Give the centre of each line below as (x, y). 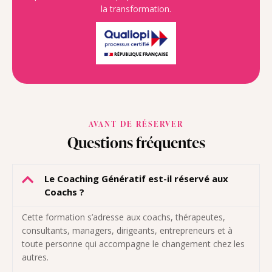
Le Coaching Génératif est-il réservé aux (136, 179)
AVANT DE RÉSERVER (136, 124)
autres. (35, 257)
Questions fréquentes (136, 143)
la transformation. (136, 9)
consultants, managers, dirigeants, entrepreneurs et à (127, 231)
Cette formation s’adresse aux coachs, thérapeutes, (124, 217)
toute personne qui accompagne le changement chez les (133, 244)
